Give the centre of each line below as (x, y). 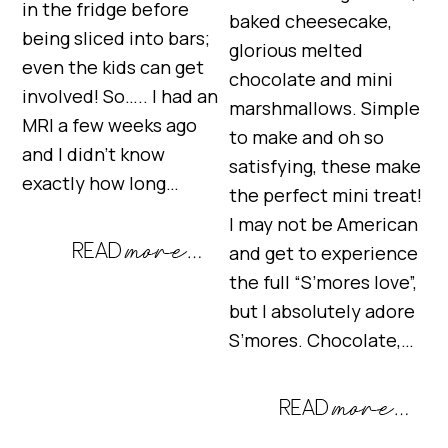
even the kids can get (113, 67)
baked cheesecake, (311, 21)
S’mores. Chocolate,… (322, 340)
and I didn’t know (94, 154)
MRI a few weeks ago (110, 125)
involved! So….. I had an (120, 96)
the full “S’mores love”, (323, 282)
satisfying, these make (325, 166)
